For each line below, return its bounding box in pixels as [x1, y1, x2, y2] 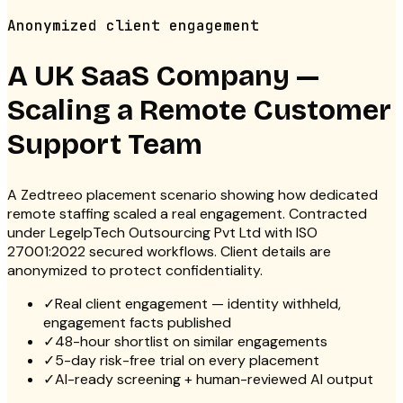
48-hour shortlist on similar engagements [55, 332, 327, 352]
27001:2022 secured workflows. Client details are [7, 242, 331, 262]
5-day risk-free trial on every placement [55, 351, 319, 371]
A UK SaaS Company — [7, 58, 319, 94]
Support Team [7, 126, 202, 162]
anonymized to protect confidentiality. [7, 261, 263, 281]
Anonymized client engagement [7, 16, 259, 35]
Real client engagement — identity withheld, [55, 294, 341, 314]
